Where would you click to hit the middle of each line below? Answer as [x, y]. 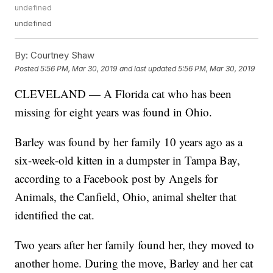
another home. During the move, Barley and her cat [134, 263]
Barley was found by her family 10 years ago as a [129, 142]
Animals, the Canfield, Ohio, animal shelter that [126, 197]
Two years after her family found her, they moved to [135, 245]
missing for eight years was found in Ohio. [114, 112]
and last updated [148, 68]
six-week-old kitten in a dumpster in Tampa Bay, [128, 160]
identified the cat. [55, 215]
